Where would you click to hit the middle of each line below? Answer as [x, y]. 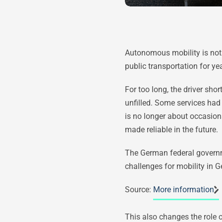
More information [184, 189]
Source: [139, 189]
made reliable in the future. [171, 129]
